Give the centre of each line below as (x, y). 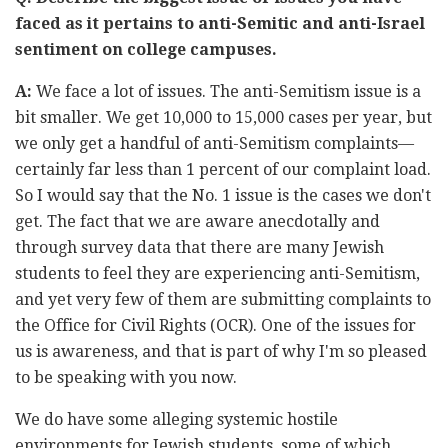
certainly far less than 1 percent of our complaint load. (223, 169)
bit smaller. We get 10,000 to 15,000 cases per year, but (223, 117)
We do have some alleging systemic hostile (176, 419)
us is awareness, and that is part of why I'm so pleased (221, 351)
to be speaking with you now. (126, 377)
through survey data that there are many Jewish (199, 247)
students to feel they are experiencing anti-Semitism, (217, 273)
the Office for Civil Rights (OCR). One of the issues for (215, 325)
